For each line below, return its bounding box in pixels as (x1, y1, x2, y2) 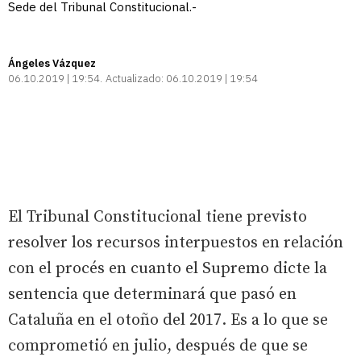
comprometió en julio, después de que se (8, 335, 308, 356)
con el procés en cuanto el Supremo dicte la (8, 258, 327, 279)
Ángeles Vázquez (8, 56, 96, 70)
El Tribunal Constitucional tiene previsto (8, 206, 307, 227)
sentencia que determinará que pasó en (8, 284, 297, 305)
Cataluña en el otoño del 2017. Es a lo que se (8, 309, 328, 330)
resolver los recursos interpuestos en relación (8, 232, 343, 253)
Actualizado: (106, 71, 164, 85)
